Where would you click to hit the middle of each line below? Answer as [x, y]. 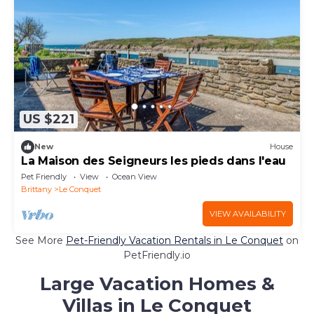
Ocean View [135, 176]
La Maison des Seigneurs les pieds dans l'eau [153, 161]
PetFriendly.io [157, 255]
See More [41, 240]
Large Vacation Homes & [157, 284]
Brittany [36, 189]
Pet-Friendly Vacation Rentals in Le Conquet [175, 240]
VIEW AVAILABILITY [248, 213]
